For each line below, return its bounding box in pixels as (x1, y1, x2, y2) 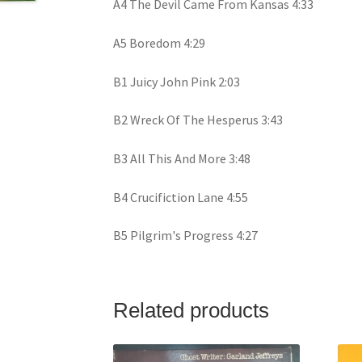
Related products (113, 298, 270, 322)
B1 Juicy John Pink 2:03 (113, 73, 241, 90)
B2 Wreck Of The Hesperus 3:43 (113, 112, 284, 128)
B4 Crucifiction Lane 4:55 (113, 188, 249, 205)
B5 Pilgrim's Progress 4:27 (113, 227, 259, 244)
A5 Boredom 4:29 (113, 35, 206, 52)
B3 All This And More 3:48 (113, 149, 251, 166)
